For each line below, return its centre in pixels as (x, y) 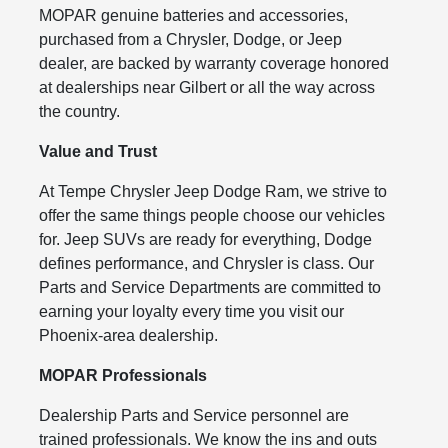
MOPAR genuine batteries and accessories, (194, 15)
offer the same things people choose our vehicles (212, 215)
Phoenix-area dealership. (129, 335)
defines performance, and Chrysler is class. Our (207, 263)
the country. (80, 111)
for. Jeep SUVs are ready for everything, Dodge (206, 239)
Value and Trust (98, 151)
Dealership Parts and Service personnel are (194, 415)
